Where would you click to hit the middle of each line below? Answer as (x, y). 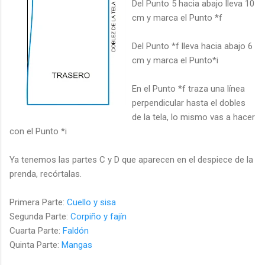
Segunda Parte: (40, 216)
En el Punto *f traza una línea (188, 88)
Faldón (76, 230)
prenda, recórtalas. (46, 174)
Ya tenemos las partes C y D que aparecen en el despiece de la (131, 159)
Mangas (77, 245)
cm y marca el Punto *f (177, 17)
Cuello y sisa (91, 202)
